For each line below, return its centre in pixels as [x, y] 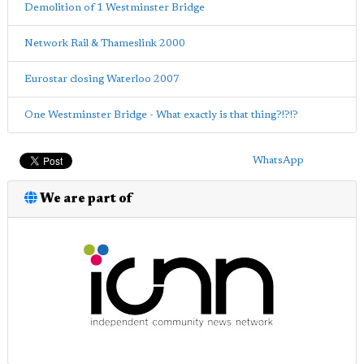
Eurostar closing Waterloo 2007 [102, 79]
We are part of [85, 199]
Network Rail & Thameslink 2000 [105, 43]
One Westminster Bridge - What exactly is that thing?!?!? [161, 115]
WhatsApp [278, 160]
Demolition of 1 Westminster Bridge [115, 7]
